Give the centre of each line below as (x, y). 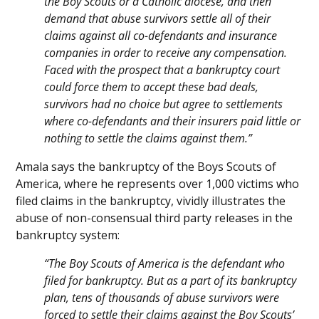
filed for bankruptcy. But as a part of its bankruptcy (171, 281)
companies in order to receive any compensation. (166, 53)
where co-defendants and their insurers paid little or (173, 121)
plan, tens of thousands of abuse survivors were (162, 298)
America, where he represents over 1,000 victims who (158, 184)
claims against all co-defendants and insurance (161, 36)
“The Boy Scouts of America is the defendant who (165, 264)
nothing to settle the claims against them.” (148, 138)
